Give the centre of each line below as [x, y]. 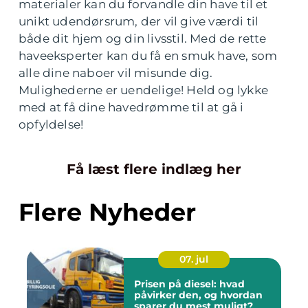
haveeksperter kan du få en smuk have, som [148, 56]
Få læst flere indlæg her [154, 169]
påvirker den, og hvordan [198, 295]
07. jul [194, 260]
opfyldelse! [51, 125]
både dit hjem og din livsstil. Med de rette [143, 39]
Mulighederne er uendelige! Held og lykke [144, 90]
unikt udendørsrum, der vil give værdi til [139, 22]
